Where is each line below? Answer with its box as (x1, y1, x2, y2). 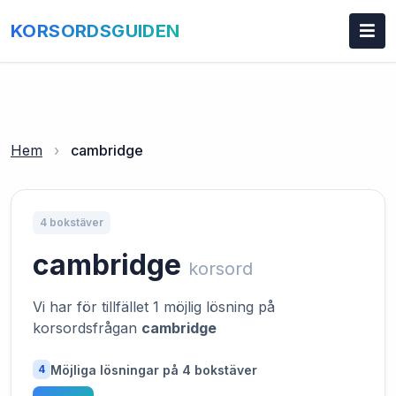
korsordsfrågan (33, 319, 141, 337)
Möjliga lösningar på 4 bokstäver (50, 362, 257, 377)
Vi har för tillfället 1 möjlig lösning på (33, 298, 275, 316)
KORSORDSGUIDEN (11, 20, 180, 42)
